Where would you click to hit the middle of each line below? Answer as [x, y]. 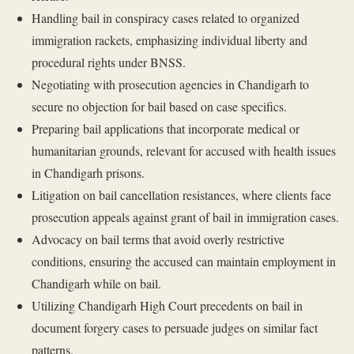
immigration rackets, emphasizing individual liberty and [169, 40]
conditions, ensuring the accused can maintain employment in [183, 262]
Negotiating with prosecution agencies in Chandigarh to [170, 85]
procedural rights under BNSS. [108, 62]
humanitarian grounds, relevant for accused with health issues [183, 151]
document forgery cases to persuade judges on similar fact [174, 328]
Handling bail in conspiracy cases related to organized [165, 18]
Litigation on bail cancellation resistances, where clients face [181, 195]
